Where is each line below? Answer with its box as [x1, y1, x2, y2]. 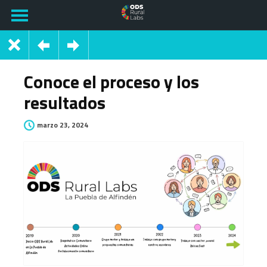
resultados [24, 89, 105, 116]
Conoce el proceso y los [24, 69, 199, 95]
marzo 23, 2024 [37, 119, 88, 131]
